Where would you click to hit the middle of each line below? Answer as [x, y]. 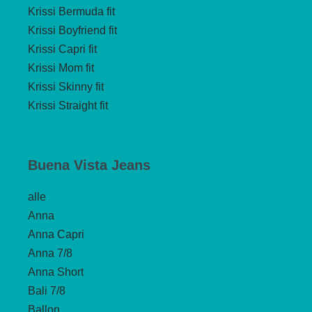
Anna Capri [56, 234]
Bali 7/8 [47, 290]
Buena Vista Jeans [89, 165]
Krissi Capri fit [62, 49]
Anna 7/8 [50, 253]
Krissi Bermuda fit [71, 11]
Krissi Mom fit [61, 68]
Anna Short [56, 272]
